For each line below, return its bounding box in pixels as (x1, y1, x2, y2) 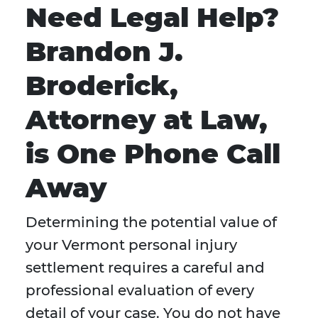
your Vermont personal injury (26, 236, 237, 254)
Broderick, (26, 69, 178, 103)
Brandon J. (26, 35, 183, 69)
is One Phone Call (26, 137, 280, 171)
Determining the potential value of (26, 214, 277, 231)
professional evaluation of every (26, 282, 254, 300)
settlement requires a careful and (26, 259, 265, 277)
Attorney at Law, (26, 103, 268, 137)
